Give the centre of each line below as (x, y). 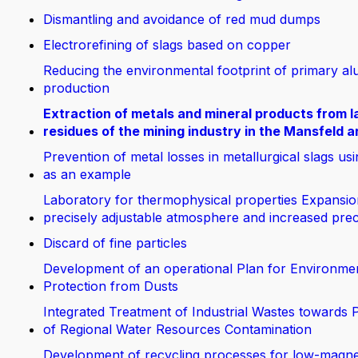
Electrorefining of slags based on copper (167, 45)
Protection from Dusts (111, 286)
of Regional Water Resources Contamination (177, 329)
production (76, 88)
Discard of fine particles (115, 243)
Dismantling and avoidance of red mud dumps (182, 19)
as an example (87, 174)
